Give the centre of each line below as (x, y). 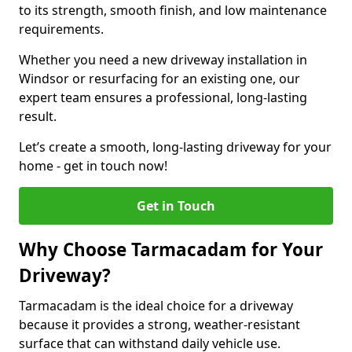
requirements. (63, 29)
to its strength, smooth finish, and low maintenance (173, 10)
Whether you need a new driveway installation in (163, 60)
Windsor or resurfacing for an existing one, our (159, 79)
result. (38, 116)
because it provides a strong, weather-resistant (159, 324)
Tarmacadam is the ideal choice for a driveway (156, 306)
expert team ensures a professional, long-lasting (163, 97)
